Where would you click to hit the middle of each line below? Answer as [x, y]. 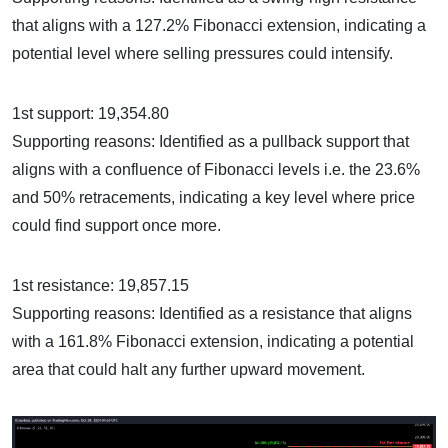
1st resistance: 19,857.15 [100, 285]
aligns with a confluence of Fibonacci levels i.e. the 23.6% [216, 169]
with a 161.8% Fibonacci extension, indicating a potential [213, 341]
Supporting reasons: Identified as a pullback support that [210, 141]
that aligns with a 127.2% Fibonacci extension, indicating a [219, 25]
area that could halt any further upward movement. [188, 369]
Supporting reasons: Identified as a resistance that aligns [212, 313]
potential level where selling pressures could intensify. [202, 53]
